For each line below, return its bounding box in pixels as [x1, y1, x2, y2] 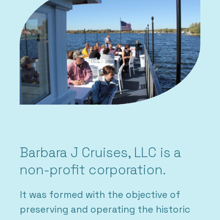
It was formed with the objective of [20, 188, 180, 201]
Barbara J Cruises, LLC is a [20, 143, 181, 161]
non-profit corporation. [20, 161, 166, 178]
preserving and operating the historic [20, 203, 190, 216]
